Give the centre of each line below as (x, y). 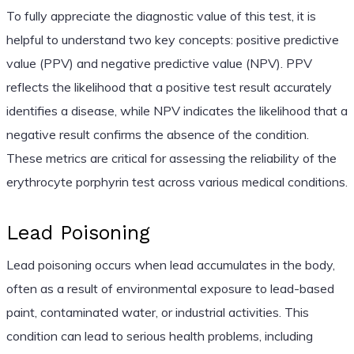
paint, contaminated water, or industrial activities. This (157, 312)
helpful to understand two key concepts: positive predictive (172, 39)
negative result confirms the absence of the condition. (157, 134)
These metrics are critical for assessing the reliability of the (171, 158)
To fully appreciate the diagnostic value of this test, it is (161, 15)
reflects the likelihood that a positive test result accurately (169, 87)
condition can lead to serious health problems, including (159, 335)
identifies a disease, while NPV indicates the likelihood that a (177, 110)
